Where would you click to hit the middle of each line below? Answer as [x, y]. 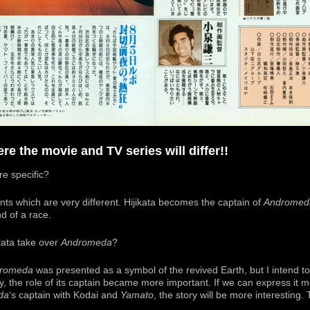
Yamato [137, 295]
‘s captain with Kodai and [65, 295]
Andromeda [86, 243]
